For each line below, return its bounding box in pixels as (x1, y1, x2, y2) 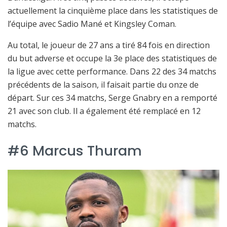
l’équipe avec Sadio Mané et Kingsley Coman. (8, 18, 176, 29)
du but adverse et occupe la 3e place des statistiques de (8, 52, 217, 64)
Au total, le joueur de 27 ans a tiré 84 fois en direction (8, 39, 210, 51)
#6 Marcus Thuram (8, 141, 142, 161)
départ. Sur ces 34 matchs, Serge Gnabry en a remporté (8, 92, 217, 103)
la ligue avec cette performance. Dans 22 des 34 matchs (8, 65, 216, 77)
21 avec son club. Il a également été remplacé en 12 (8, 105, 201, 117)
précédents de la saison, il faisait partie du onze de (8, 79, 199, 90)
